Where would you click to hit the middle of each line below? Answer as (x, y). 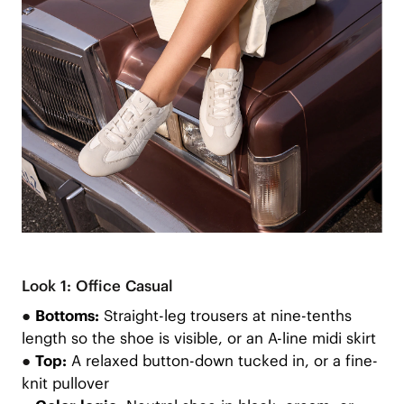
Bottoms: (67, 315)
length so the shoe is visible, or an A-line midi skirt (198, 338)
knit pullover (65, 383)
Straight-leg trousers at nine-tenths (225, 315)
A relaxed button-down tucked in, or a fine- (222, 360)
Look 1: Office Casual (97, 286)
